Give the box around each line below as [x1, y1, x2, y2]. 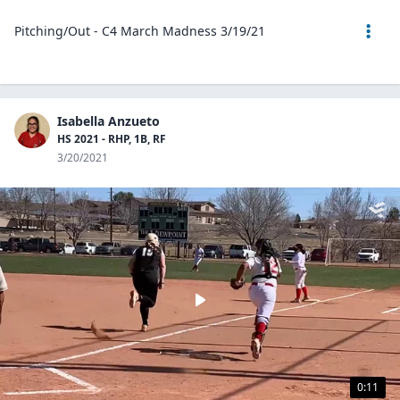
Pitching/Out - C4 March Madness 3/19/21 [14, 22, 265, 39]
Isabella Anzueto [57, 112, 160, 129]
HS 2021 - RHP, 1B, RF [57, 131, 166, 146]
